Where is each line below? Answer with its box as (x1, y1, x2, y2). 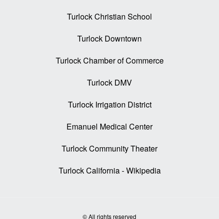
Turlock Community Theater (62, 143, 158, 154)
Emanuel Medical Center (66, 121, 153, 132)
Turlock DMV (87, 77, 132, 88)
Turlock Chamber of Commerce (55, 55, 164, 66)
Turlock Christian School (67, 11, 153, 22)
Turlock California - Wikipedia (58, 165, 161, 176)
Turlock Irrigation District (67, 99, 152, 110)
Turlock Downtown (77, 33, 142, 44)
